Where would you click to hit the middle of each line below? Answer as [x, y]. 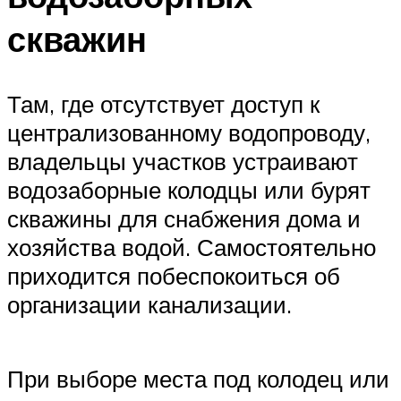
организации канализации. [149, 304]
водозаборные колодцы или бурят [189, 189]
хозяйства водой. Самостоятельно [192, 247]
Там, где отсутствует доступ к [163, 103]
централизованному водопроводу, [189, 132]
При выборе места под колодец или [198, 378]
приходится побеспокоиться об [174, 275]
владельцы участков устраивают [183, 161]
